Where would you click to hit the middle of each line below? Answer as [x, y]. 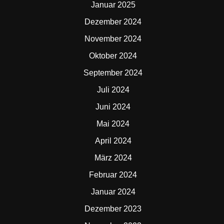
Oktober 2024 [113, 56]
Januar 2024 [113, 192]
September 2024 [113, 73]
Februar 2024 [113, 175]
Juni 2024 [113, 107]
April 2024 [113, 141]
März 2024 [113, 158]
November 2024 [113, 39]
